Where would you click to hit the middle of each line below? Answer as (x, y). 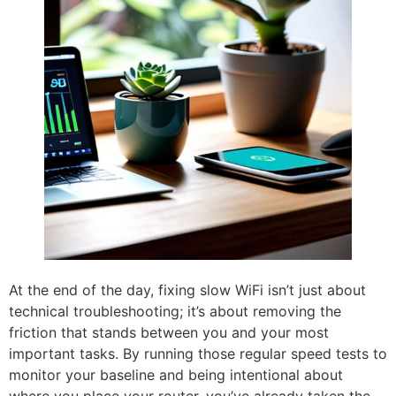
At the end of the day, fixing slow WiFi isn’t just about (187, 289)
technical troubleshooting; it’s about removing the (175, 311)
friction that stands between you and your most (169, 332)
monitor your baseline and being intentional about (176, 374)
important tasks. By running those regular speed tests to (198, 353)
